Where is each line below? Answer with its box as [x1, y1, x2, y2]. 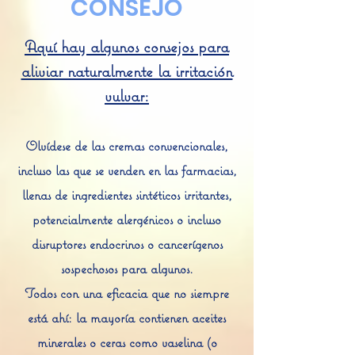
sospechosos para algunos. [60, 260, 193, 277]
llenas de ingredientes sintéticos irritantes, [21, 186, 232, 204]
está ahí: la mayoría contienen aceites [28, 309, 226, 326]
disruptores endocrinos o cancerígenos [31, 235, 223, 253]
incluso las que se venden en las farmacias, [17, 162, 237, 179]
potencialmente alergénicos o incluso [32, 211, 221, 228]
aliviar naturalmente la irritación [21, 60, 233, 82]
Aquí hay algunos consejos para [25, 36, 229, 57]
